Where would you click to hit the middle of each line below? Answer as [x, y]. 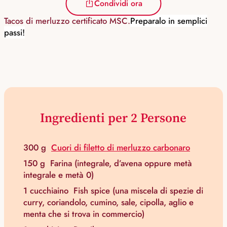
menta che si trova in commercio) [84, 214]
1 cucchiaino [46, 191]
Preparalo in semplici [169, 21]
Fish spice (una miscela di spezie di [138, 191]
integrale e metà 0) [59, 175]
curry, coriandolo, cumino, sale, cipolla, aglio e [108, 202]
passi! [14, 33]
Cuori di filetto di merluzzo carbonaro [121, 148]
